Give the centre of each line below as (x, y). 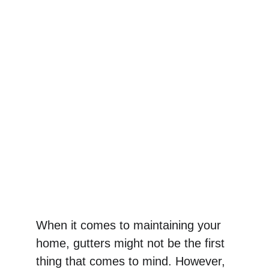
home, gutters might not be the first (132, 243)
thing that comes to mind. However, (132, 261)
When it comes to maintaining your (130, 225)
